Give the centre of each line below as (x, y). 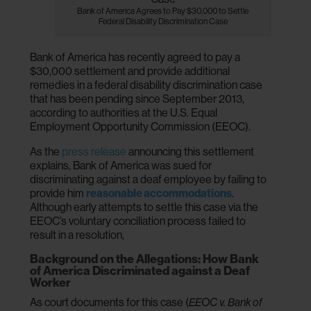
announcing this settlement (191, 151)
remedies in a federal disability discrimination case (146, 85)
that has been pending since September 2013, (137, 99)
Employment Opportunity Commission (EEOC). (141, 126)
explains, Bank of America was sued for (121, 165)
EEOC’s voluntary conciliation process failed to (138, 221)
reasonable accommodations (159, 193)
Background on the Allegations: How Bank (145, 259)
